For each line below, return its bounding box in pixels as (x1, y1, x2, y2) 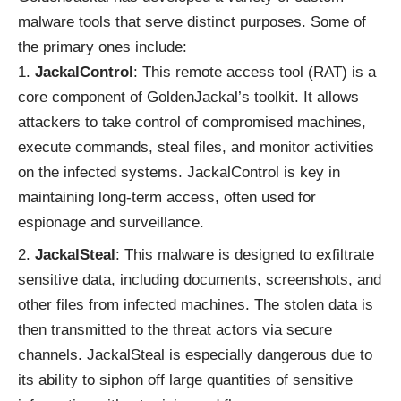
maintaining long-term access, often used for (18, 188, 316, 206)
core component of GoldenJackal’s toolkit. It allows (18, 88, 359, 106)
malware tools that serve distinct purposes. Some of (18, 13, 366, 30)
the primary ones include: (18, 38, 187, 55)
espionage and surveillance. (18, 213, 204, 231)
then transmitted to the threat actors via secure (18, 321, 332, 339)
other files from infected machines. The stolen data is (18, 296, 373, 314)
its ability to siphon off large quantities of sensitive (18, 371, 353, 389)
